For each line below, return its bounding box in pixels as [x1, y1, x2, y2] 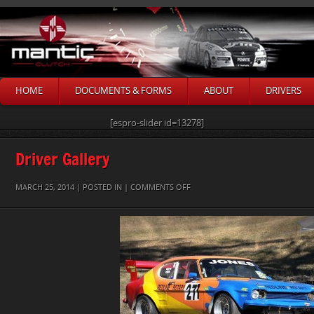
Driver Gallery [15, 147, 110, 170]
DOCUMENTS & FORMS [75, 86, 172, 96]
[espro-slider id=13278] [110, 118, 204, 128]
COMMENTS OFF [130, 183, 191, 192]
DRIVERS [266, 86, 301, 96]
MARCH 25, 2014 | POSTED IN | [15, 183, 130, 192]
